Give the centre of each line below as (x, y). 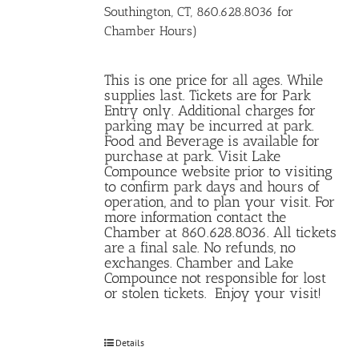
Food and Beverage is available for (212, 141)
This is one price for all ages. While (214, 80)
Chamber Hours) (151, 30)
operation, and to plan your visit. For (220, 202)
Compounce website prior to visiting (219, 171)
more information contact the (196, 217)
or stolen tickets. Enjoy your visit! (213, 293)
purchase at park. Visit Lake (193, 156)
